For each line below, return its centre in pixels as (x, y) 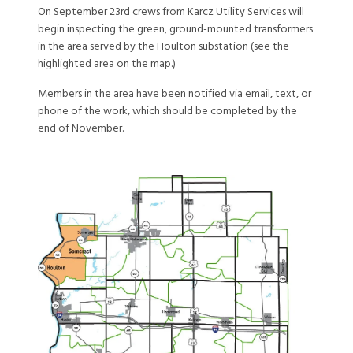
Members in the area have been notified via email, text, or (175, 94)
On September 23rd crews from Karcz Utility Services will (171, 12)
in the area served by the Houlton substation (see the (163, 47)
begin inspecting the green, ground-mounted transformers (175, 30)
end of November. (81, 129)
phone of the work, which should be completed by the (167, 111)
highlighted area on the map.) (107, 64)
